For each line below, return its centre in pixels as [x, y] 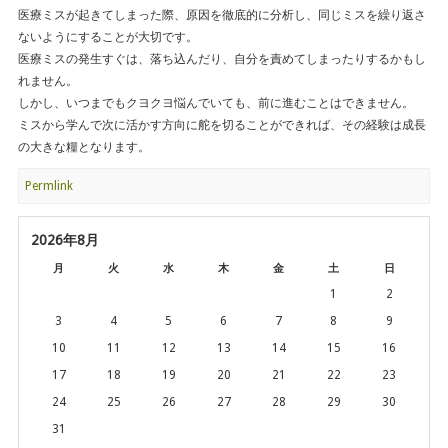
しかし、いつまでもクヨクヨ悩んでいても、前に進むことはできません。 [216, 103]
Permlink [49, 186]
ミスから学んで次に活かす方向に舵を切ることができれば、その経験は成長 [222, 125]
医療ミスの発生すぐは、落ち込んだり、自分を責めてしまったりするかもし [222, 59]
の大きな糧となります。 [84, 147]
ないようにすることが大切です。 [108, 37]
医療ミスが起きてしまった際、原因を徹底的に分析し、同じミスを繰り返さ [222, 15]
